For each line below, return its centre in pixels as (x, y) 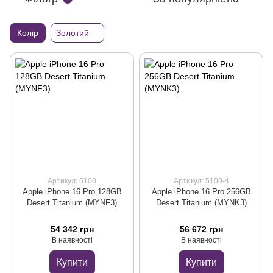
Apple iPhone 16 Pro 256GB (201, 192)
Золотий (73, 33)
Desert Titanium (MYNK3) (201, 203)
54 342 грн (72, 229)
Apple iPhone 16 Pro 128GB (72, 192)
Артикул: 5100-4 (201, 181)
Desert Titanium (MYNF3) (72, 203)
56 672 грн (201, 229)
